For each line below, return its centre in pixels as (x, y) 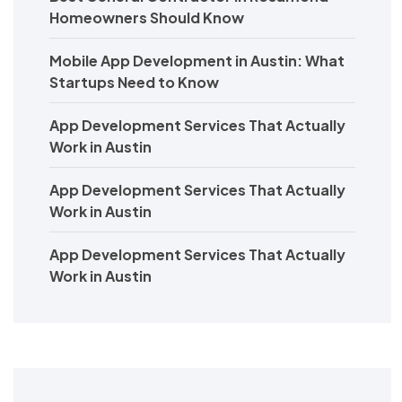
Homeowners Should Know (147, 17)
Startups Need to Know (134, 82)
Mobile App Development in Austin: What (197, 60)
